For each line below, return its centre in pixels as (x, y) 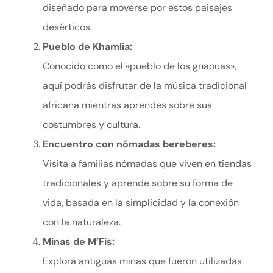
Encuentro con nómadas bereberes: (129, 144)
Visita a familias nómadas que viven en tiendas (147, 164)
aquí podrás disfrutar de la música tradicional (145, 86)
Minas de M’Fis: (79, 242)
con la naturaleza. (82, 222)
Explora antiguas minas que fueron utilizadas (142, 261)
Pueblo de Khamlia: (87, 47)
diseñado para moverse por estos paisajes (137, 8)
